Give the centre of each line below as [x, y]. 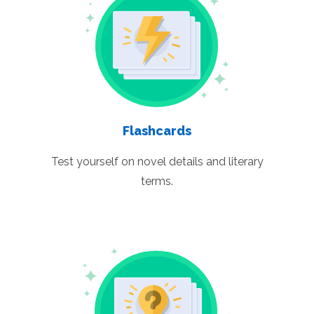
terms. [157, 181]
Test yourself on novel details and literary [157, 161]
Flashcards [157, 130]
